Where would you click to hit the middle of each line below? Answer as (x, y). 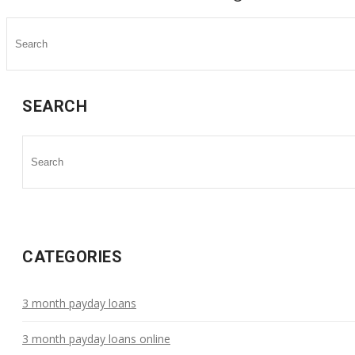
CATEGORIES (72, 256)
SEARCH (55, 107)
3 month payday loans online (96, 338)
